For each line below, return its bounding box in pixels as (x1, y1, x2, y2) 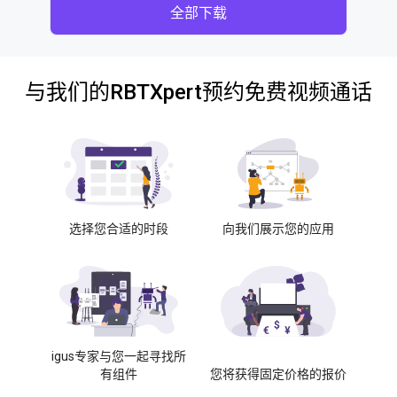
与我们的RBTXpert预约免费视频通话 (25, 80, 372, 105)
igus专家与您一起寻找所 (51, 349, 186, 363)
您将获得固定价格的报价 (210, 367, 346, 381)
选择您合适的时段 (69, 222, 168, 236)
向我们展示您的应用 (222, 222, 334, 236)
